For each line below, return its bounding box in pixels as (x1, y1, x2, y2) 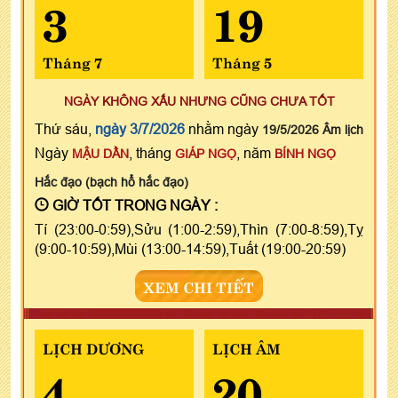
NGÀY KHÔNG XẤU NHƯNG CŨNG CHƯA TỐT (63, 93, 335, 108)
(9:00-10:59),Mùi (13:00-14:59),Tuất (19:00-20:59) (35, 240, 346, 257)
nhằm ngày (185, 120, 262, 137)
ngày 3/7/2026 (95, 120, 185, 137)
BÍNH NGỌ (275, 146, 336, 161)
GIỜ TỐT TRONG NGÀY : (49, 196, 218, 213)
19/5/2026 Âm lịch (262, 122, 363, 137)
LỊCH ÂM (211, 336, 281, 358)
